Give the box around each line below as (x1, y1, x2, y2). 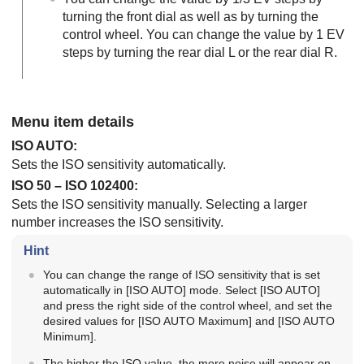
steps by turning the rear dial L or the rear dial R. (63, 45, 337, 59)
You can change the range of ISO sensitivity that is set (42, 268, 320, 282)
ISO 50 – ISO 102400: (11, 179, 138, 193)
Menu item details (11, 114, 134, 130)
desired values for (42, 314, 138, 328)
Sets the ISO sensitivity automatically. (11, 158, 226, 171)
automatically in (42, 284, 126, 297)
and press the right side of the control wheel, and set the (42, 299, 332, 313)
